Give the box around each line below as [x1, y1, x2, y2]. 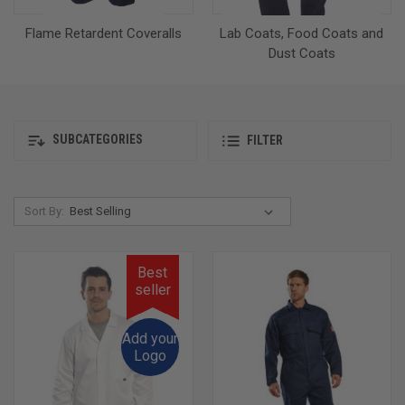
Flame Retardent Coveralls [24, 24, 182, 42]
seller [134, 280, 171, 298]
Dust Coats [268, 44, 335, 61]
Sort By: [24, 203, 64, 218]
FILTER [247, 133, 283, 148]
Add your [121, 329, 178, 347]
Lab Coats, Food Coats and [220, 24, 384, 42]
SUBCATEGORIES [50, 132, 143, 147]
